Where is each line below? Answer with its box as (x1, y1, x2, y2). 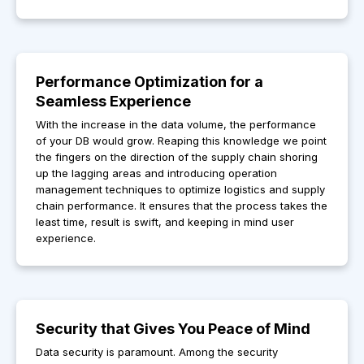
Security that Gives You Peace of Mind (36, 320, 310, 338)
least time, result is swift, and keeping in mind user (36, 215, 294, 229)
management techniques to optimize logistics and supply (36, 183, 325, 197)
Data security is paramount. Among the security (36, 345, 278, 359)
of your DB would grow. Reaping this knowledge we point (36, 134, 327, 148)
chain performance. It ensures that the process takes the (36, 199, 327, 213)
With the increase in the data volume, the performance (36, 118, 316, 132)
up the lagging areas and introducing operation (36, 167, 277, 180)
